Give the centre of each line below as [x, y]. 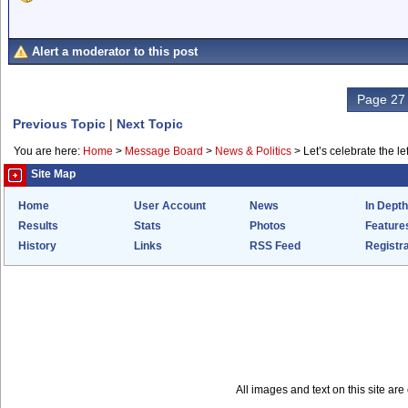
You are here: [48, 151]
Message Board [164, 151]
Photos [268, 226]
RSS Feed [275, 246]
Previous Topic [59, 124]
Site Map [53, 174]
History [37, 246]
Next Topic [150, 124]
